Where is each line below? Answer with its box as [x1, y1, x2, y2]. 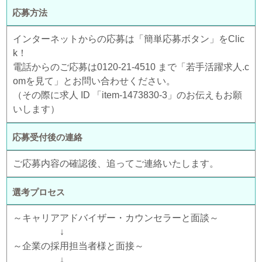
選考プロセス [12, 187, 65, 197]
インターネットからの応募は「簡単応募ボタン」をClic [13, 33, 244, 44]
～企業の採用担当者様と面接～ [13, 241, 144, 251]
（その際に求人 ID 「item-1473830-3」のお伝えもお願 [13, 89, 242, 100]
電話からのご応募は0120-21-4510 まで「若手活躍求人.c [13, 61, 249, 72]
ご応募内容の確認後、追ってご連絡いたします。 [13, 158, 219, 168]
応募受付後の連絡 [12, 132, 82, 143]
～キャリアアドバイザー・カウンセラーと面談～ [13, 213, 219, 223]
